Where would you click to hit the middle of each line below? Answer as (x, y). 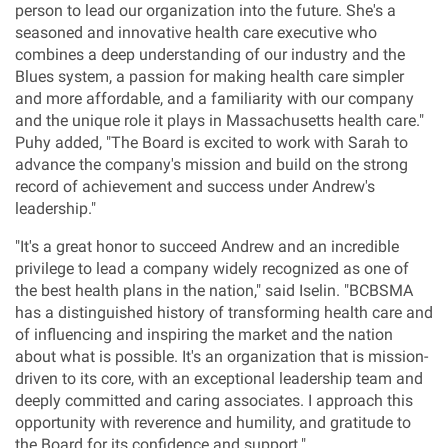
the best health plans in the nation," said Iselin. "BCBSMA (214, 290)
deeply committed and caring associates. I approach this (214, 400)
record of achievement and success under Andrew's (195, 186)
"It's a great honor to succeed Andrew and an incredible (207, 246)
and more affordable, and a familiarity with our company (214, 98)
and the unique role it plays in (120, 120)
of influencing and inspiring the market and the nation (204, 334)
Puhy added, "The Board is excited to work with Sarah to (211, 142)
